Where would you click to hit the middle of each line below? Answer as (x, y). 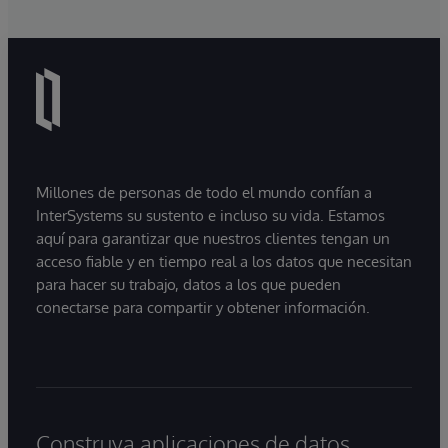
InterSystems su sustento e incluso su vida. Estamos (210, 215)
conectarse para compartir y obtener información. (203, 307)
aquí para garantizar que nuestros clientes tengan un (213, 238)
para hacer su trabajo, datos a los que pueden (188, 284)
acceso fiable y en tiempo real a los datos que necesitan (224, 261)
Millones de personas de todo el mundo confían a (204, 192)
